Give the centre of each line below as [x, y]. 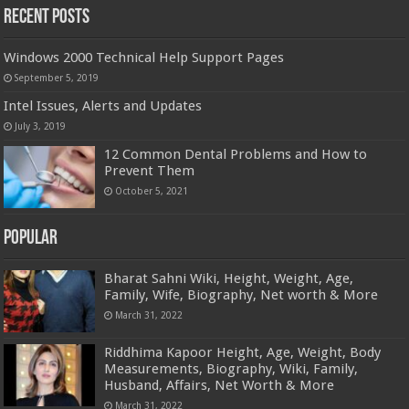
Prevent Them [150, 170]
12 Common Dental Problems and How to [236, 154]
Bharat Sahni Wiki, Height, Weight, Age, [229, 278]
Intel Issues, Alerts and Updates [103, 105]
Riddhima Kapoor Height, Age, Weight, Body [243, 352]
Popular [31, 238]
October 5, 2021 [152, 190]
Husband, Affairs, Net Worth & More [220, 385]
